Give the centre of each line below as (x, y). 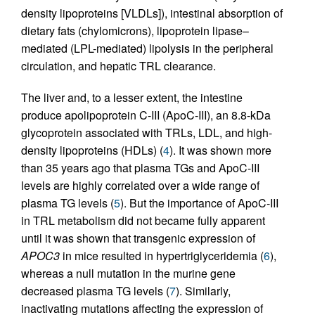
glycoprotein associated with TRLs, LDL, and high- (147, 132)
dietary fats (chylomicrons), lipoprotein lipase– (135, 30)
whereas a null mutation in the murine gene (128, 273)
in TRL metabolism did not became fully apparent (143, 220)
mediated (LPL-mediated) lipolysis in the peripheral (147, 48)
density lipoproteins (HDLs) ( (92, 150)
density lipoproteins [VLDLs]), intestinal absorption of (152, 13)
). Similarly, (203, 290)
